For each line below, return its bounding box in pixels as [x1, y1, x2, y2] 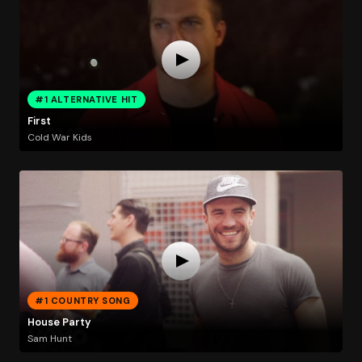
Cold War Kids [27, 130, 92, 144]
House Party [27, 315, 91, 330]
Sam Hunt [27, 331, 72, 345]
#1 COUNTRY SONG [35, 294, 131, 306]
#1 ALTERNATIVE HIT [35, 93, 138, 105]
